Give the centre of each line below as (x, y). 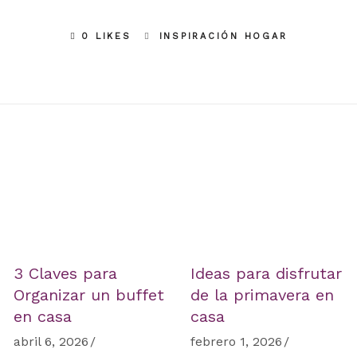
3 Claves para (65, 273)
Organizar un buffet (88, 295)
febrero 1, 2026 (236, 341)
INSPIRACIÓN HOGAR (223, 36)
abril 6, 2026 (51, 341)
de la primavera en (262, 295)
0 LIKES (106, 36)
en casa (42, 316)
